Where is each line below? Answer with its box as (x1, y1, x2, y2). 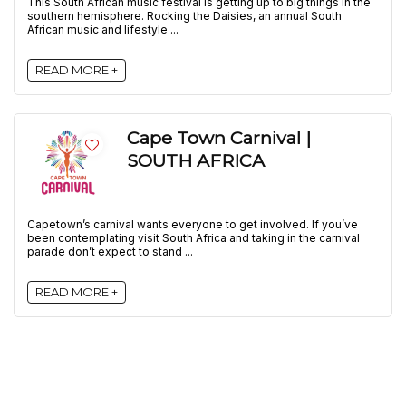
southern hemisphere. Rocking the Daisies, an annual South (27, 9, 342, 23)
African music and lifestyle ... (27, 23, 179, 36)
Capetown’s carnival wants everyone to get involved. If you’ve (27, 217, 358, 231)
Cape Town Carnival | (127, 127, 311, 149)
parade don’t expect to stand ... (27, 245, 193, 258)
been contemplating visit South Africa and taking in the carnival (27, 231, 360, 245)
